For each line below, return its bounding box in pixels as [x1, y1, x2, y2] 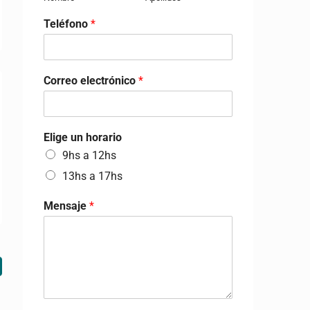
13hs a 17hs [62, 170, 122, 183]
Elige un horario [44, 131, 122, 144]
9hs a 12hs [62, 149, 116, 162]
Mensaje [44, 199, 89, 212]
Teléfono [44, 17, 91, 30]
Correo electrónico [44, 74, 138, 87]
